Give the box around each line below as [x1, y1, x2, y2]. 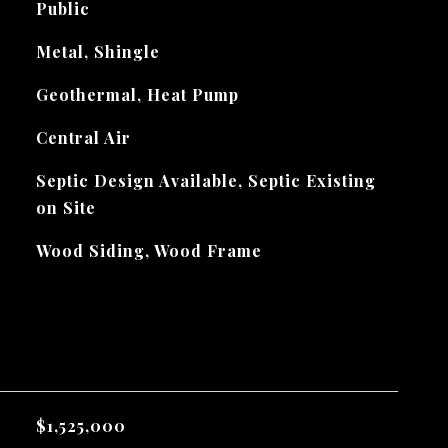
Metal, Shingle [35, 41, 160, 62]
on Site [35, 197, 96, 218]
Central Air [35, 127, 131, 148]
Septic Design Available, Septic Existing [35, 170, 376, 191]
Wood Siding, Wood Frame [35, 240, 262, 261]
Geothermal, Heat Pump [35, 84, 239, 105]
